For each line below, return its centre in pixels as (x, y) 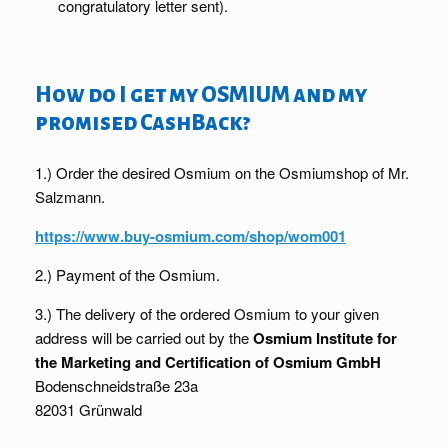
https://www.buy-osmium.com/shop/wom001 (190, 235)
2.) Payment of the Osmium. (127, 274)
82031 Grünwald (88, 409)
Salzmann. (70, 196)
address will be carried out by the (144, 337)
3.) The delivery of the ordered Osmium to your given (207, 313)
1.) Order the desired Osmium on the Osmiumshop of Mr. (222, 172)
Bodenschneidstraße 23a (116, 385)
